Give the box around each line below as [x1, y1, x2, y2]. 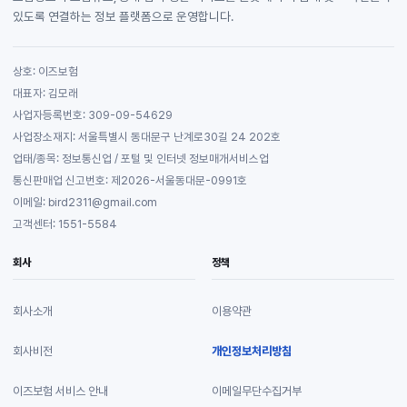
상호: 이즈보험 [13, 65, 78, 79]
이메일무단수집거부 [212, 383, 302, 398]
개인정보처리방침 [212, 343, 292, 358]
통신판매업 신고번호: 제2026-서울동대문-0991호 [13, 174, 247, 188]
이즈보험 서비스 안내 [13, 383, 108, 398]
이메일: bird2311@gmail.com [13, 195, 157, 210]
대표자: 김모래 [13, 86, 78, 101]
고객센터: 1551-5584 [13, 217, 117, 232]
